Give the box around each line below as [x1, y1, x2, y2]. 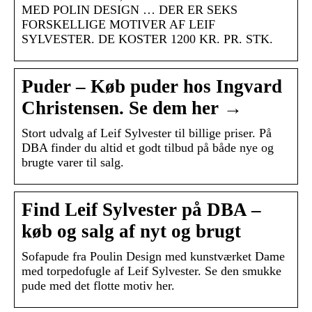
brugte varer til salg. [22, 155, 124, 170]
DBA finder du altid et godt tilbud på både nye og [22, 141, 274, 155]
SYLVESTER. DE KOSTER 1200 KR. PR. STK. [22, 32, 273, 47]
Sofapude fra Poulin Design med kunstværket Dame [22, 249, 285, 264]
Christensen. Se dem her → [22, 97, 242, 119]
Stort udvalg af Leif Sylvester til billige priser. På [22, 126, 272, 141]
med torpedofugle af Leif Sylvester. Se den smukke [22, 264, 281, 279]
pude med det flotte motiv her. [22, 279, 175, 293]
